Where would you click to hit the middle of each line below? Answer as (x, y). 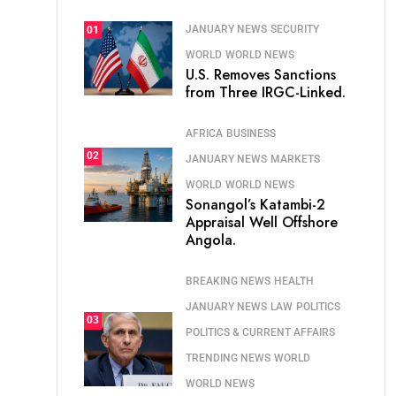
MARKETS (295, 159)
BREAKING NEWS (228, 281)
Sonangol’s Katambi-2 (255, 205)
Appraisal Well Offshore (262, 222)
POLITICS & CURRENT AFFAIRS (260, 332)
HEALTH (294, 281)
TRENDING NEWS (228, 358)
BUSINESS (251, 133)
